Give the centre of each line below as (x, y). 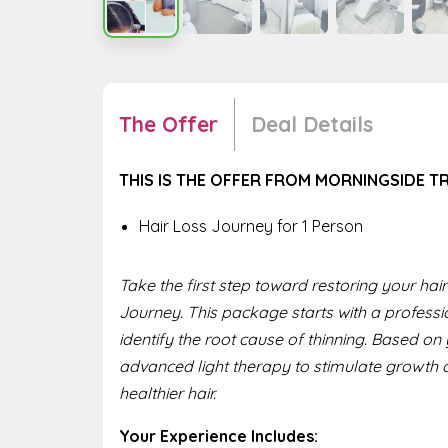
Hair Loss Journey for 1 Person (251, 225)
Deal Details (312, 124)
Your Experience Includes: (218, 435)
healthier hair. (167, 392)
